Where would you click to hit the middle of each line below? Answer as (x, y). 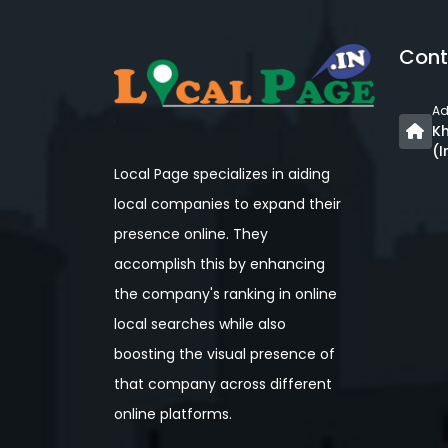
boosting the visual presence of (224, 353)
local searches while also (200, 323)
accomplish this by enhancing (219, 263)
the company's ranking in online (225, 293)
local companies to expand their (227, 203)
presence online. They (191, 233)
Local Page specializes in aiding (222, 173)
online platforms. (173, 413)
